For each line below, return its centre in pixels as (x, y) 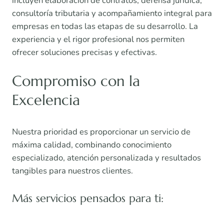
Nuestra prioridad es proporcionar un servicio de (101, 132)
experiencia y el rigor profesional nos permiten (98, 39)
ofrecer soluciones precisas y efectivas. (84, 52)
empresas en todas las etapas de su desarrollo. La (105, 26)
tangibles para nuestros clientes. (72, 171)
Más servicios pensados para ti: (88, 198)
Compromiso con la (76, 81)
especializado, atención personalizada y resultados (106, 158)
